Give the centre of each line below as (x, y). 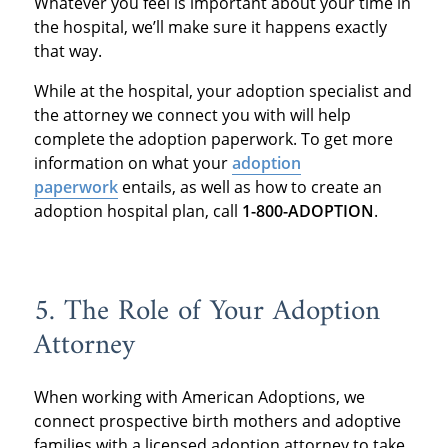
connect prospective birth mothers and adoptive (217, 420)
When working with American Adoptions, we (199, 396)
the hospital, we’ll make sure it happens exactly (210, 27)
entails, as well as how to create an (249, 187)
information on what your (132, 163)
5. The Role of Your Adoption (206, 312)
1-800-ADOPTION (307, 211)
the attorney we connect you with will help (192, 115)
